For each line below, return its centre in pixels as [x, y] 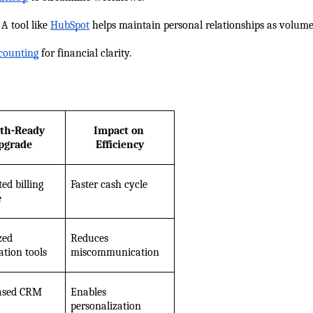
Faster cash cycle [109, 185]
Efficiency [120, 145]
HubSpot [70, 26]
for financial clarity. [85, 53]
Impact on [118, 131]
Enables [88, 292]
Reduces [89, 239]
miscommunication [115, 253]
